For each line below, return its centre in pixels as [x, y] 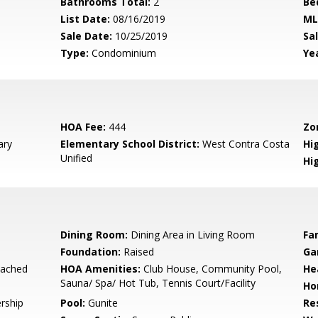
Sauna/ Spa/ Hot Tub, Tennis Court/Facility [158, 283]
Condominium [123, 53]
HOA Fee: [83, 127]
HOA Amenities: [101, 269]
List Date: [86, 19]
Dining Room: [94, 235]
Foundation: [91, 252]
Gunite [102, 303]
